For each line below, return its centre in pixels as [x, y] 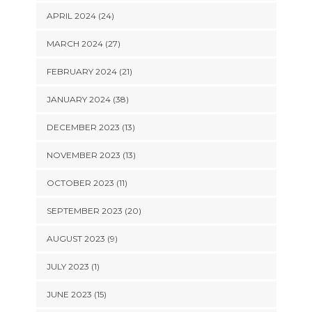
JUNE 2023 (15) [76, 294]
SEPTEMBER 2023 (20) [94, 211]
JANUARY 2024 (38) [87, 99]
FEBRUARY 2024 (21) [89, 71]
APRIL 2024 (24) [80, 16]
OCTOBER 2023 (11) [87, 183]
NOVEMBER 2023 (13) [91, 155]
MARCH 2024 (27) [83, 44]
